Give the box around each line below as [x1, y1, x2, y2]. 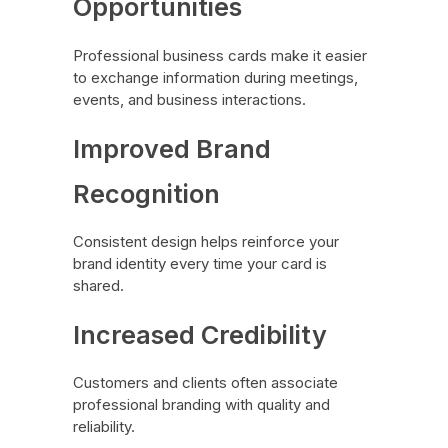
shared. [72, 275, 124, 295]
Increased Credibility [72, 318, 327, 350]
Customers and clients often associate [72, 372, 338, 392]
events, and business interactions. [72, 89, 306, 109]
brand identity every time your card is [72, 253, 327, 273]
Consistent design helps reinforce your [72, 231, 339, 251]
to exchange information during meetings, [72, 67, 358, 87]
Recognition [72, 177, 220, 209]
